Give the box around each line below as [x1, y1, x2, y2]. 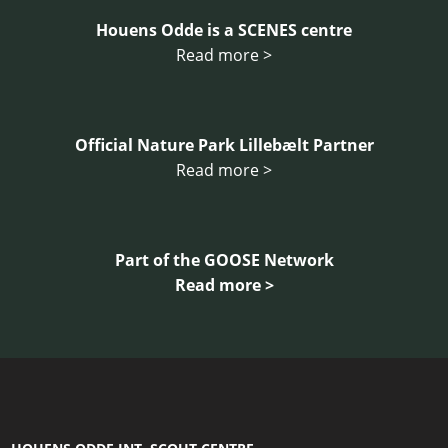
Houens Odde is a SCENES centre [96, 19, 352, 41]
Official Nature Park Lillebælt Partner [74, 134, 374, 156]
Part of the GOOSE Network [114, 249, 334, 271]
